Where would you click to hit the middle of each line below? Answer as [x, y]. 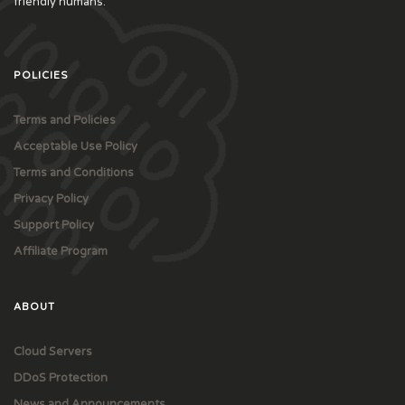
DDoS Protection [61, 377]
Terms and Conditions [74, 173]
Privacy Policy [51, 199]
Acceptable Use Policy [75, 147]
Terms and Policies [65, 121]
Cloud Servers [53, 351]
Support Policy [54, 226]
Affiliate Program [61, 252]
